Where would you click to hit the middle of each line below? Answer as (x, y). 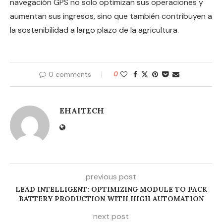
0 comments (70, 75)
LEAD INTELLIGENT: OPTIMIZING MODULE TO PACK (111, 190)
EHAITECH (82, 111)
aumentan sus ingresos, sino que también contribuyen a (111, 16)
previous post (111, 177)
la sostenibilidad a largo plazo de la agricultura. (94, 30)
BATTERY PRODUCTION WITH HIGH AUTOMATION (111, 199)
